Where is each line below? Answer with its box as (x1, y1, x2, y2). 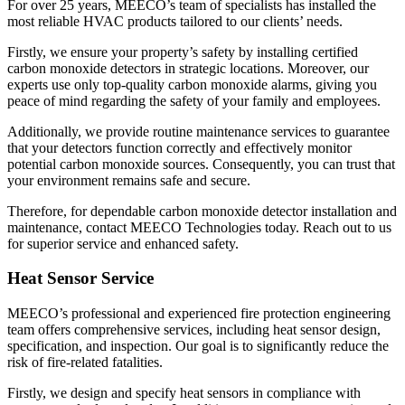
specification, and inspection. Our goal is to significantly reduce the (7, 338, 389, 354)
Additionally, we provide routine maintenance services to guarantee (7, 123, 390, 139)
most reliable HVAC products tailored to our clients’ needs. (7, 13, 343, 29)
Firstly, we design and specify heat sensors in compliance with (7, 385, 361, 401)
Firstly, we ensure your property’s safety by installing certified (7, 43, 358, 60)
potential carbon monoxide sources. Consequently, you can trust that (7, 155, 395, 172)
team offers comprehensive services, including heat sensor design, (7, 322, 381, 338)
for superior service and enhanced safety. (7, 235, 239, 251)
